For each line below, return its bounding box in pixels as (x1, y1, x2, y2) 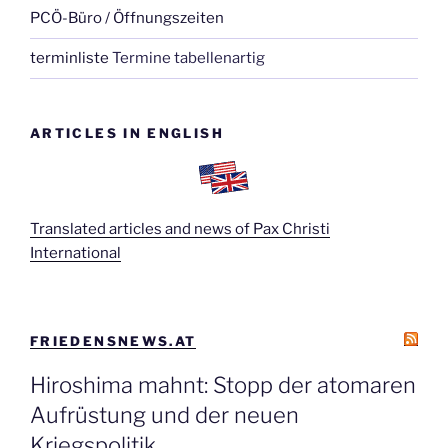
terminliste (30, 49, 109, 68)
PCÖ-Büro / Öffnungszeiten (30, 9, 224, 28)
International (30, 243, 121, 262)
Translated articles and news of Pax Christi (30, 219, 330, 238)
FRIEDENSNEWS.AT (30, 333, 197, 350)
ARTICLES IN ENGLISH (30, 124, 224, 141)
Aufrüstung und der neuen (30, 401, 299, 428)
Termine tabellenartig (109, 49, 265, 68)
